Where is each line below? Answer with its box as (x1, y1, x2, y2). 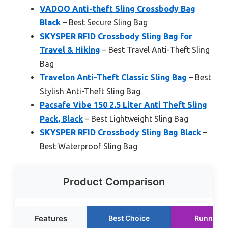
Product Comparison (63, 176, 165, 188)
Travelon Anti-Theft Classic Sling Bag (40, 73, 187, 82)
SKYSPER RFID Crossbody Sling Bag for (40, 32, 192, 41)
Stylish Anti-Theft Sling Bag (40, 87, 140, 96)
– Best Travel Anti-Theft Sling (100, 45, 210, 55)
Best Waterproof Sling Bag (40, 141, 137, 151)
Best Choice (108, 214, 150, 223)
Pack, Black (40, 114, 83, 124)
